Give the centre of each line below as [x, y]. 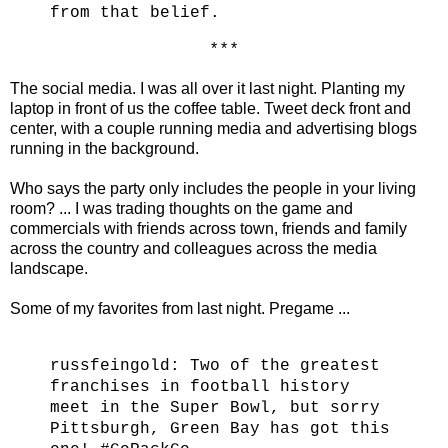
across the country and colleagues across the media [193, 249]
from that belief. [135, 13]
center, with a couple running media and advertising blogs [213, 129]
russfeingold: [120, 366]
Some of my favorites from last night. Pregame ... [180, 309]
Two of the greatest [285, 366]
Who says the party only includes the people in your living [213, 189]
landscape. [49, 269]
